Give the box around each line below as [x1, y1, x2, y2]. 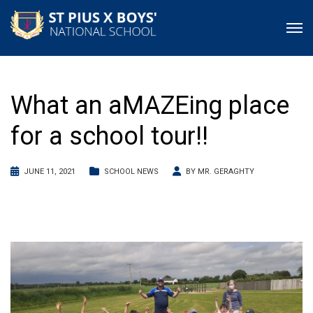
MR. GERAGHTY [198, 167, 254, 176]
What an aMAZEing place [10, 91, 289, 120]
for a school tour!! [10, 122, 208, 151]
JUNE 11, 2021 [24, 167, 75, 176]
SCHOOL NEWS [104, 167, 159, 176]
